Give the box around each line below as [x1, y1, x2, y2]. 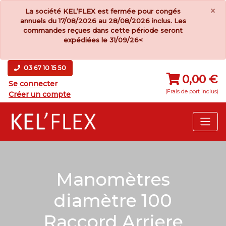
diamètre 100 [54, 190, 172, 211]
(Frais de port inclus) [165, 88, 218, 95]
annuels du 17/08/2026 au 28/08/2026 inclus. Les [20, 17, 186, 25]
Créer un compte [9, 90, 71, 99]
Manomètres [56, 168, 170, 190]
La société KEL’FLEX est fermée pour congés [25, 7, 181, 15]
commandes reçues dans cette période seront [23, 26, 183, 34]
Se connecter [9, 79, 58, 88]
